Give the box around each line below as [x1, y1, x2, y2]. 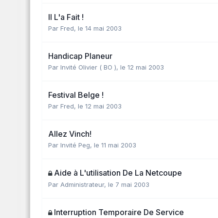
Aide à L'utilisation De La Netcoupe [54, 167, 182, 178]
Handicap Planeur [48, 51, 112, 61]
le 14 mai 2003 [78, 24, 122, 32]
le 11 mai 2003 [94, 141, 136, 149]
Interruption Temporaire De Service [54, 207, 184, 217]
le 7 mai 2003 [108, 180, 149, 188]
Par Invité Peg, [48, 141, 94, 149]
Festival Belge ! [48, 90, 104, 100]
